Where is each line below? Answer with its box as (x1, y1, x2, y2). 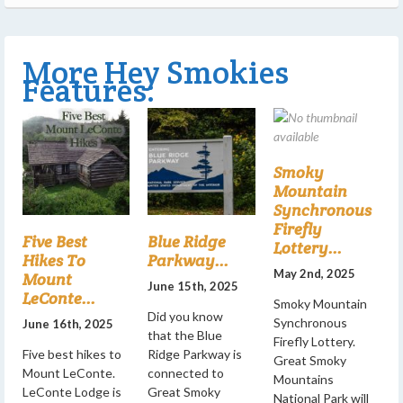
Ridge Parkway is (148, 346, 243, 363)
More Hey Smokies (22, 50, 289, 93)
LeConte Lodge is (22, 384, 121, 400)
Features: (22, 68, 156, 111)
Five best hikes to (22, 346, 121, 363)
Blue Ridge (148, 231, 227, 253)
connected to (148, 365, 225, 381)
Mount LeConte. (22, 365, 115, 381)
